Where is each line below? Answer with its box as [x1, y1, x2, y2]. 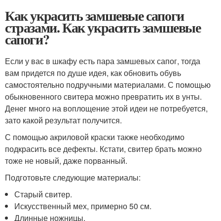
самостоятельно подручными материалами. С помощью [5, 79, 211, 90]
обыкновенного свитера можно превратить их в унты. [5, 91, 202, 102]
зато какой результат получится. [5, 114, 122, 126]
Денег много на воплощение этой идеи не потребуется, [5, 103, 208, 114]
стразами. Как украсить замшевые [5, 17, 201, 37]
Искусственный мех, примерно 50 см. [14, 200, 152, 212]
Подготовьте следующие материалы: [5, 172, 141, 183]
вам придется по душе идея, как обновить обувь [5, 67, 181, 78]
